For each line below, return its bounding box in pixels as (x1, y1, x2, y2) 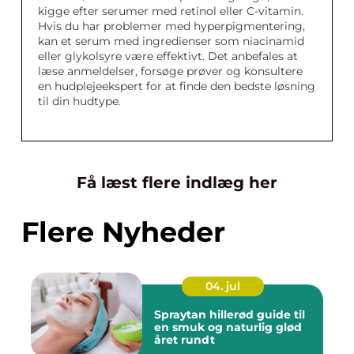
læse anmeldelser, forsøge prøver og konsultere (38, 64, 303, 78)
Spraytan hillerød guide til (154, 307, 257, 322)
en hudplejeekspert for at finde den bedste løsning (38, 79, 315, 93)
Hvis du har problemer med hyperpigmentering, (38, 19, 305, 33)
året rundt (154, 333, 215, 347)
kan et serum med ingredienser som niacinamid (38, 34, 304, 48)
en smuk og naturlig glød (154, 320, 302, 334)
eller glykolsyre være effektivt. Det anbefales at (38, 49, 298, 63)
